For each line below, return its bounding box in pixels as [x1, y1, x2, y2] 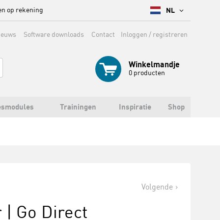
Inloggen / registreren [121, 30, 188, 38]
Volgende [141, 182, 173, 192]
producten [134, 68, 165, 77]
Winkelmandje [129, 59, 180, 69]
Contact [91, 30, 115, 38]
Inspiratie [119, 102, 151, 111]
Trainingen [59, 102, 96, 111]
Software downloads [24, 30, 84, 38]
